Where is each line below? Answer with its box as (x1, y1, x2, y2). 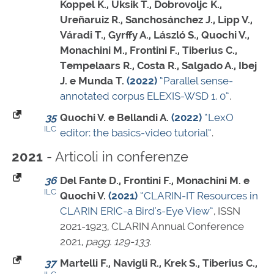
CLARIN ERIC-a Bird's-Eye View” (60, 205, 213, 218)
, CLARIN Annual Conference (107, 220, 244, 233)
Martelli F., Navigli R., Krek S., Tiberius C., (60, 257, 257, 270)
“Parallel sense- (160, 75, 233, 87)
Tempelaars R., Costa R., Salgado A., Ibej (60, 59, 257, 72)
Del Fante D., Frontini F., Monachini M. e (60, 174, 250, 187)
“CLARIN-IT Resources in (140, 190, 258, 202)
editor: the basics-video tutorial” (60, 127, 212, 139)
